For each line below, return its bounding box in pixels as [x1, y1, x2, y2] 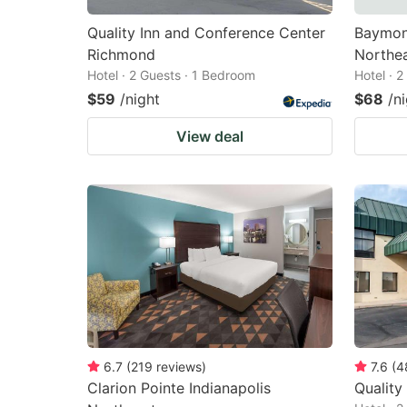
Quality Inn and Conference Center [87, 23, 325, 42]
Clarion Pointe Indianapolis [87, 378, 271, 397]
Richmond [87, 45, 155, 64]
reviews [156, 358, 202, 374]
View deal [176, 126, 243, 145]
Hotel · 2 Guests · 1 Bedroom [87, 66, 255, 83]
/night [120, 89, 160, 108]
